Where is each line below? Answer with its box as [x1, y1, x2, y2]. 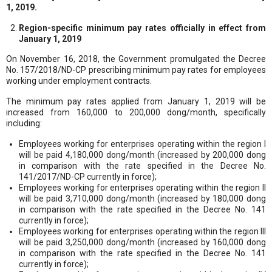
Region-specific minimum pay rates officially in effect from [19, 22, 266, 33]
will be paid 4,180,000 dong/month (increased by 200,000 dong [19, 149, 266, 160]
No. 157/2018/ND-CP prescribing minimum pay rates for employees [6, 64, 266, 75]
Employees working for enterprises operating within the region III [19, 226, 266, 236]
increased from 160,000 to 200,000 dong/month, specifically [6, 107, 266, 117]
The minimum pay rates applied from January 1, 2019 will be [6, 96, 266, 106]
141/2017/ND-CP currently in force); [19, 171, 157, 182]
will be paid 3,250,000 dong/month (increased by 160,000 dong [19, 237, 266, 247]
